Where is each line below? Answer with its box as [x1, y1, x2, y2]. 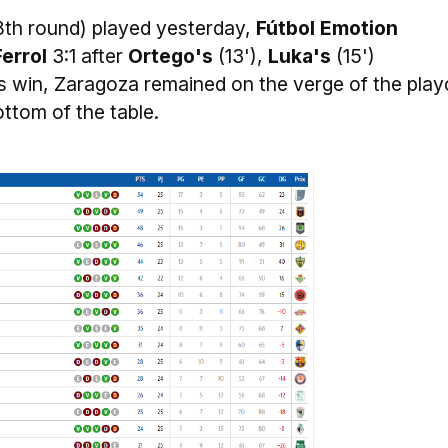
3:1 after [47, 44, 128, 68]
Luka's [268, 44, 336, 68]
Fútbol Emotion [256, 16, 398, 40]
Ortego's [128, 44, 218, 68]
